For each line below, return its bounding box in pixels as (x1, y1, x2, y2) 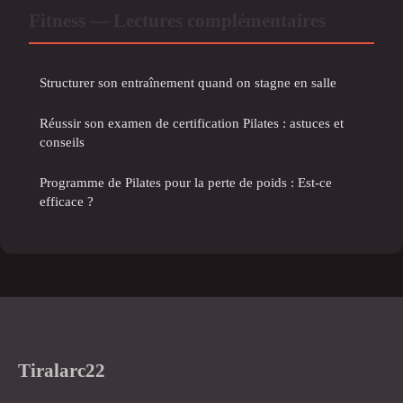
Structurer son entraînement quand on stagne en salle (40, 74, 336, 90)
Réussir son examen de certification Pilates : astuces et (40, 114, 344, 130)
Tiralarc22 (18, 359, 105, 381)
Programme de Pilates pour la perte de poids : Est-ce (40, 174, 332, 190)
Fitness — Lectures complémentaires (29, 9, 326, 31)
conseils (40, 133, 85, 149)
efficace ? (40, 193, 94, 209)
